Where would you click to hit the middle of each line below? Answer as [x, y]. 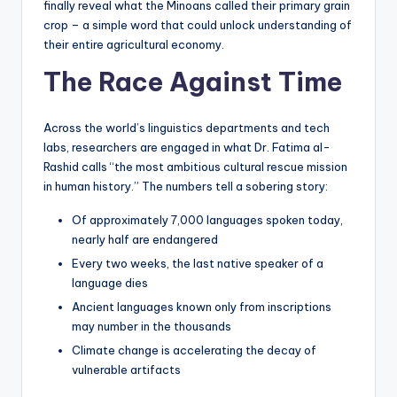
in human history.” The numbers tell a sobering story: [186, 186]
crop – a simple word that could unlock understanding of [198, 24]
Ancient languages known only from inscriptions [202, 306]
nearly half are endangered [145, 239]
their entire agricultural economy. [134, 44]
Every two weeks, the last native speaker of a [198, 263]
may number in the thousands [152, 326]
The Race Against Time [193, 82]
